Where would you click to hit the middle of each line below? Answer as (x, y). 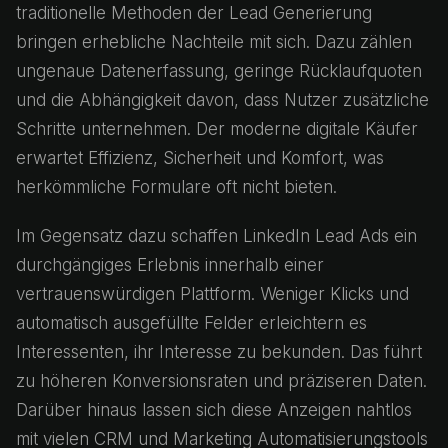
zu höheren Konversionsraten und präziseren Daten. (221, 381)
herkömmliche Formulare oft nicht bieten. (176, 187)
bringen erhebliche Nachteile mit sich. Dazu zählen (214, 42)
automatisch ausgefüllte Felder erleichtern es (191, 323)
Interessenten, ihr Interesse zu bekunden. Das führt (219, 352)
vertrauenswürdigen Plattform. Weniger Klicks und (212, 294)
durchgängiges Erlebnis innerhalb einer (170, 265)
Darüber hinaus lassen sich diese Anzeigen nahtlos (214, 410)
